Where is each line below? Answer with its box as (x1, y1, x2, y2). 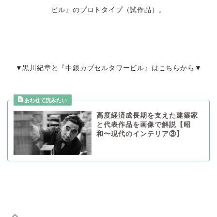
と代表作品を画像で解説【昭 (96, 121, 191, 129)
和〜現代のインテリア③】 (96, 130, 184, 138)
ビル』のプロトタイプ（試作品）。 (51, 6, 166, 14)
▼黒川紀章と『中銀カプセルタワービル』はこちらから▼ (15, 64, 202, 72)
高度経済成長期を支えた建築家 (96, 112, 198, 120)
